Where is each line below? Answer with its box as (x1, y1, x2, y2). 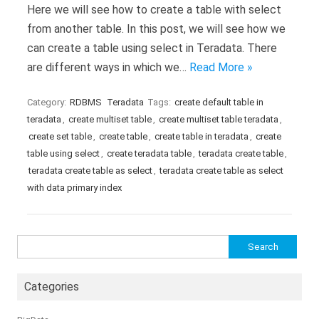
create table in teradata (155, 131, 249, 142)
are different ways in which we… (27, 61, 189, 74)
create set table (28, 131, 92, 142)
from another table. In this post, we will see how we (27, 22, 286, 36)
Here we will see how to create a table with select (27, 3, 281, 16)
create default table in (174, 97, 263, 108)
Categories (24, 280, 79, 293)
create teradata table (107, 148, 192, 159)
